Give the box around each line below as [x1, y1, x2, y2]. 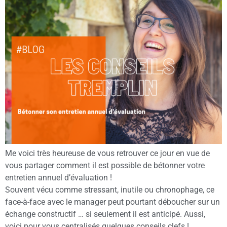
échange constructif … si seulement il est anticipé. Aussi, [5, 209, 205, 219]
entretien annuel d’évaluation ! [5, 173, 112, 183]
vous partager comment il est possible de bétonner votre [5, 161, 205, 171]
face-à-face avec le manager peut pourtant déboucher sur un [5, 197, 220, 207]
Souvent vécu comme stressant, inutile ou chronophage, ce [5, 185, 214, 195]
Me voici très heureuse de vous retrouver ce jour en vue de [5, 148, 210, 159]
